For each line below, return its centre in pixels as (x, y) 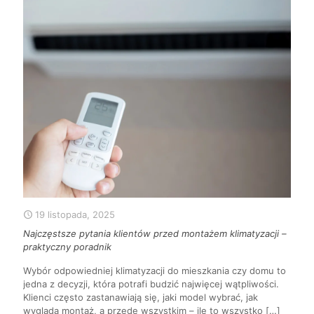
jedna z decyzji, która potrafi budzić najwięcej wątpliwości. (151, 284)
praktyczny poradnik (67, 247)
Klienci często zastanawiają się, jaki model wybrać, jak (141, 298)
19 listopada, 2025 (75, 215)
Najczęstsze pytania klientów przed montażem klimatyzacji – (155, 234)
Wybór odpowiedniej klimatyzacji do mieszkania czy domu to (155, 271)
